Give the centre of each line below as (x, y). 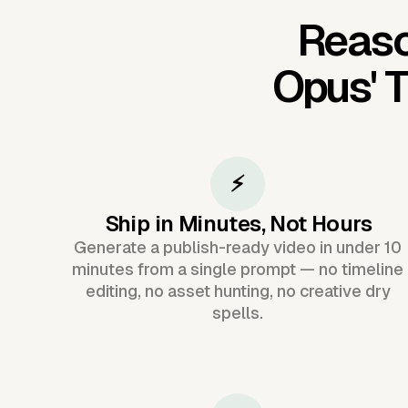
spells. (238, 312)
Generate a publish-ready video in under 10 (238, 247)
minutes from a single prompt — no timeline (238, 269)
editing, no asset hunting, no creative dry (238, 291)
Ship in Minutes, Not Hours (238, 223)
